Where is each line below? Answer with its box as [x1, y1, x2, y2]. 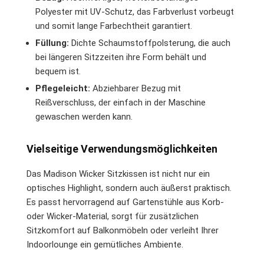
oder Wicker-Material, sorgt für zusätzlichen [27, 210, 199, 222]
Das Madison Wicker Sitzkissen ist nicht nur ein [27, 168, 210, 179]
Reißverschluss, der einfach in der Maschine [35, 97, 206, 108]
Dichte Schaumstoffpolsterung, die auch [69, 37, 230, 48]
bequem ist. [35, 65, 81, 77]
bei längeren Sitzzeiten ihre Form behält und [35, 51, 206, 62]
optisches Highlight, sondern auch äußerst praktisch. [27, 182, 232, 193]
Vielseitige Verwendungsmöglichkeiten [27, 142, 217, 155]
